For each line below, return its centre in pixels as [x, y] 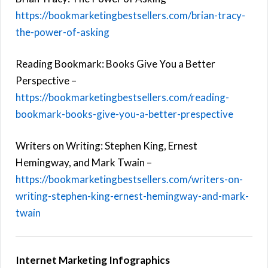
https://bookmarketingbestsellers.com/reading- [122, 97]
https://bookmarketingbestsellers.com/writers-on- [129, 179]
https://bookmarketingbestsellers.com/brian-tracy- [130, 15]
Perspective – [46, 80]
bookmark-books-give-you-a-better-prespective [124, 114]
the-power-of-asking [63, 32]
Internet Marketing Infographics [93, 260]
